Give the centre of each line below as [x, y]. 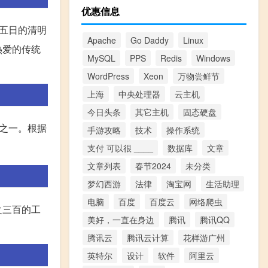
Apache [102, 40]
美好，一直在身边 [121, 219]
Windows [213, 58]
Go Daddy [150, 40]
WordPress [108, 76]
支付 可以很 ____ [120, 147]
